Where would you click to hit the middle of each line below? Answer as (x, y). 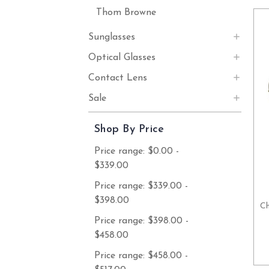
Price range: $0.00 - (137, 151)
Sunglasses (112, 37)
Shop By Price (129, 129)
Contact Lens (118, 78)
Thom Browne (126, 13)
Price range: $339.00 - (141, 186)
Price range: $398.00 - (141, 221)
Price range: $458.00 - (141, 255)
